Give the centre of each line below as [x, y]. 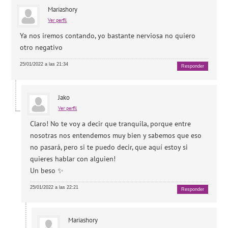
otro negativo [41, 48]
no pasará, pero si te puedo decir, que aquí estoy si [109, 147]
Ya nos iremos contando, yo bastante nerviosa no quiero [108, 36]
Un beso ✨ [47, 170]
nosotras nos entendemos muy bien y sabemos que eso [116, 135]
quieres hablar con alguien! [73, 159]
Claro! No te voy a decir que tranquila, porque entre [111, 123]
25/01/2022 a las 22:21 [54, 187]
